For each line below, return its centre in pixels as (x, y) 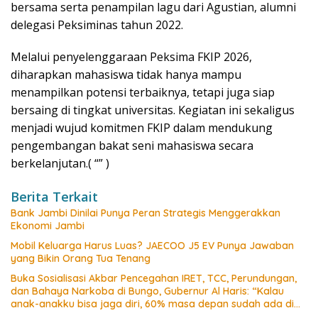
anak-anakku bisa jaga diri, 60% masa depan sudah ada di (152, 303)
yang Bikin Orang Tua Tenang (81, 258)
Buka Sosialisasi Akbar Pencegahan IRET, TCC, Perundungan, (154, 278)
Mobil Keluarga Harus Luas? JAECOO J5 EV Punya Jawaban (152, 245)
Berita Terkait (54, 196)
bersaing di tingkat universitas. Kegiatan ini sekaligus (153, 110)
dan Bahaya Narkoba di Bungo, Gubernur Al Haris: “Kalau (147, 291)
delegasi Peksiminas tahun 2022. (97, 24)
